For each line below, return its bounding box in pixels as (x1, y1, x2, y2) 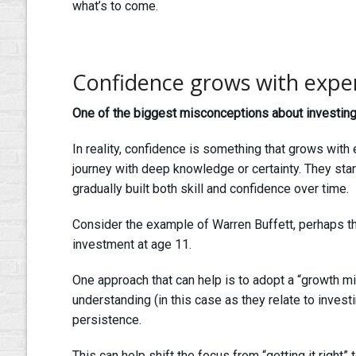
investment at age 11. (72, 237, 195, 253)
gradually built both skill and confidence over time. (72, 181, 352, 197)
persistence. (72, 312, 145, 328)
